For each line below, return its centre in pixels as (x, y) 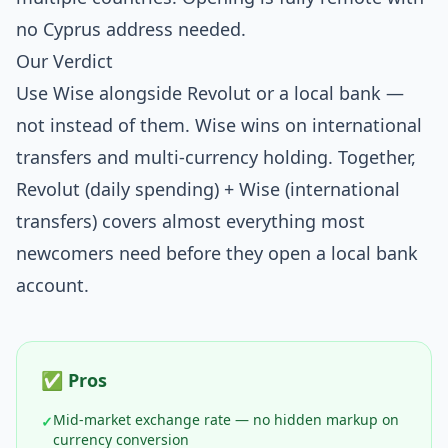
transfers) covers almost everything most (190, 221)
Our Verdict (64, 61)
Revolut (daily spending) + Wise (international (208, 189)
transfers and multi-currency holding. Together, (216, 157)
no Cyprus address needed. (131, 29)
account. (52, 285)
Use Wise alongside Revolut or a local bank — (210, 93)
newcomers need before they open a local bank (217, 253)
